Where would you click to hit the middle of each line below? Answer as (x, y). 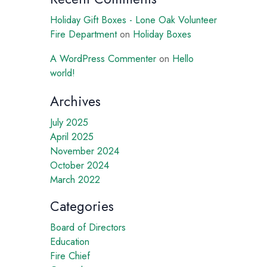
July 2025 (69, 122)
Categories (82, 206)
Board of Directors (88, 227)
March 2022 (75, 180)
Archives (75, 102)
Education (70, 241)
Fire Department (83, 34)
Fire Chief (70, 255)
